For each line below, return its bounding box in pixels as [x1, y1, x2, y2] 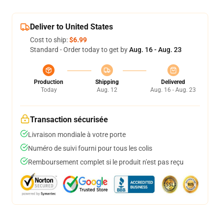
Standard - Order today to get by [30, 46, 129, 54]
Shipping [95, 79, 119, 85]
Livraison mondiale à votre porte [28, 131, 126, 138]
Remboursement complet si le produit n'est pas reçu [28, 158, 184, 166]
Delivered [161, 79, 185, 85]
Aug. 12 [96, 86, 117, 93]
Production [34, 79, 63, 85]
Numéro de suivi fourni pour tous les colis [28, 144, 152, 152]
